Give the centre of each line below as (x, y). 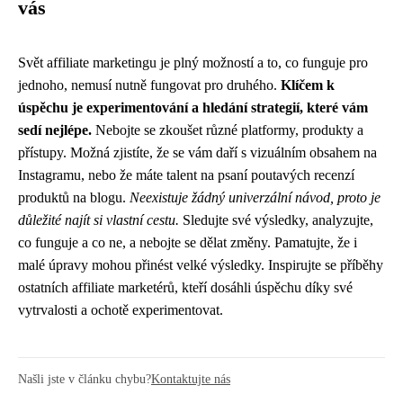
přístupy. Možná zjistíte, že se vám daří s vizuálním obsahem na (197, 152)
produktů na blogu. (74, 197)
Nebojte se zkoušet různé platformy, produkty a (228, 130)
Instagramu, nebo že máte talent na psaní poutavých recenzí (186, 175)
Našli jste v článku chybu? (85, 379)
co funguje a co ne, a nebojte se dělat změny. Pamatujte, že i (188, 242)
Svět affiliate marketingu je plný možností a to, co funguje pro (193, 63)
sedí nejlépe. (55, 130)
